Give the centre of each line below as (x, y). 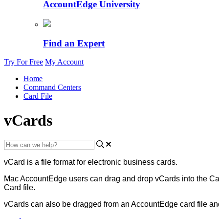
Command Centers (52, 88)
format (64, 162)
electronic (104, 162)
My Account (64, 62)
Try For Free (23, 62)
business (139, 162)
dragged (87, 204)
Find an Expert (74, 43)
